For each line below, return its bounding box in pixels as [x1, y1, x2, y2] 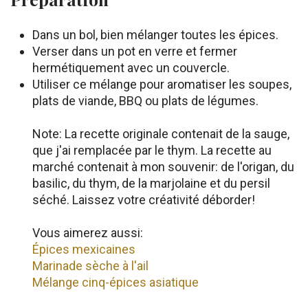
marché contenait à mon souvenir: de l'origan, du [32, 159, 294, 175]
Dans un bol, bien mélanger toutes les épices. [32, 27, 278, 43]
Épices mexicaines [32, 242, 135, 257]
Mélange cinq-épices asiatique [32, 275, 199, 290]
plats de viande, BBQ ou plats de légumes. [32, 93, 258, 109]
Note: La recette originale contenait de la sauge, [32, 126, 289, 142]
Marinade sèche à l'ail [32, 258, 148, 274]
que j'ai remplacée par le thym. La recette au [32, 143, 272, 158]
